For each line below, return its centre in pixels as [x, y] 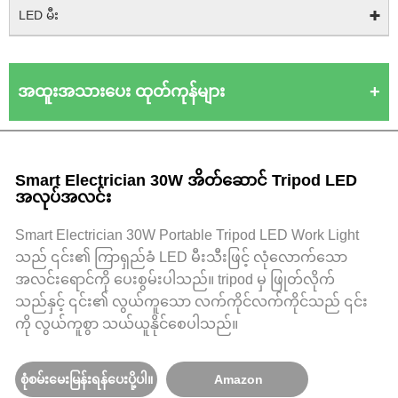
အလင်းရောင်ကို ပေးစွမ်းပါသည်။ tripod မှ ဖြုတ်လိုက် [175, 279]
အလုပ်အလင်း [63, 197]
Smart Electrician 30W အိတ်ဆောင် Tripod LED [186, 180]
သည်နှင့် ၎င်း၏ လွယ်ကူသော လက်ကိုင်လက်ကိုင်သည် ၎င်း [191, 301]
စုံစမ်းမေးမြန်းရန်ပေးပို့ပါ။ [86, 379]
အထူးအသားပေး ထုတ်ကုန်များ [121, 91]
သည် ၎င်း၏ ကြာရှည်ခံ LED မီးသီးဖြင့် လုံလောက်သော [181, 257]
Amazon [238, 379]
